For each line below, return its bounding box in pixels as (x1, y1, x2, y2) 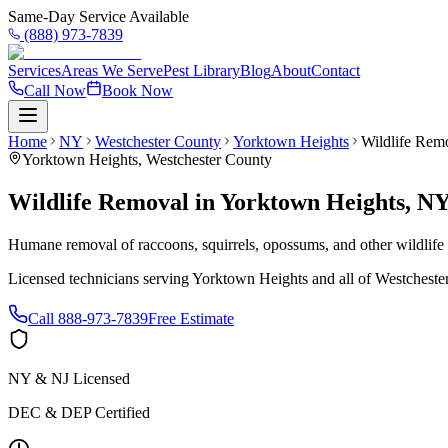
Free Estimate (148, 309, 234, 327)
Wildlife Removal (8, 188, 189, 215)
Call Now (24, 82, 86, 99)
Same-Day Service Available (8, 8, 189, 25)
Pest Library (163, 62, 240, 79)
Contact (311, 62, 360, 79)
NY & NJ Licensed (8, 369, 130, 387)
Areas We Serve (61, 62, 163, 79)
